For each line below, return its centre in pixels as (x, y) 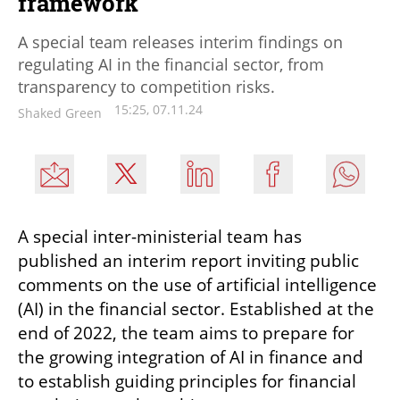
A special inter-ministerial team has (160, 237)
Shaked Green (60, 113)
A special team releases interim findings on (180, 42)
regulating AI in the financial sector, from (171, 65)
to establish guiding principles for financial (187, 382)
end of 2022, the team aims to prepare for (186, 333)
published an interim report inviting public (188, 261)
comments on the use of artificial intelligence (197, 285)
